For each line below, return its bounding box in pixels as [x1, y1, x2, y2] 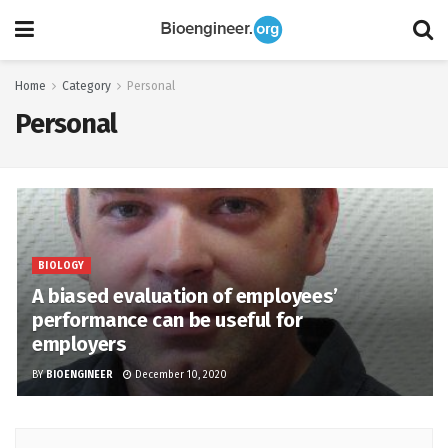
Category [62, 79, 111, 93]
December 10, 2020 [132, 369, 227, 381]
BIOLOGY [38, 260, 85, 272]
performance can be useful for [32, 308, 303, 332]
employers [32, 332, 127, 356]
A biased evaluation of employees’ [32, 284, 338, 308]
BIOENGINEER [46, 369, 113, 381]
